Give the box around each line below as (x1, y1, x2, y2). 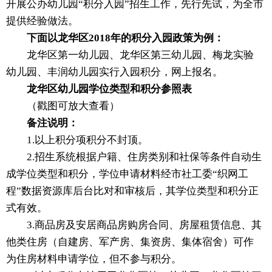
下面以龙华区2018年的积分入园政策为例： (27, 32, 224, 44)
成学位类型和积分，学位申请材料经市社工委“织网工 (6, 168, 248, 180)
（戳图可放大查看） (6, 100, 120, 112)
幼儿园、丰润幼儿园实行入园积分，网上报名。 (6, 66, 223, 78)
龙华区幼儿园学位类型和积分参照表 (27, 83, 192, 95)
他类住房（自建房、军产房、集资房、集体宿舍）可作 (6, 236, 254, 248)
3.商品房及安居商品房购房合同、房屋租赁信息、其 (6, 219, 262, 231)
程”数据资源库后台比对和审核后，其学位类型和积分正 (6, 185, 259, 197)
